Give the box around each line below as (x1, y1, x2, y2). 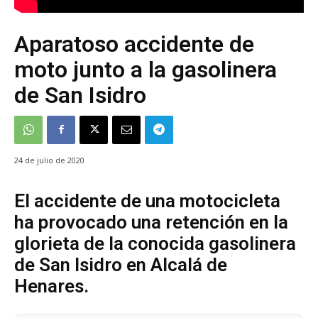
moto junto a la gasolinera (14, 55, 277, 83)
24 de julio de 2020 (14, 154, 84, 165)
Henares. (14, 275, 89, 297)
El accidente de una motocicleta (14, 190, 280, 212)
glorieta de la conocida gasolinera (14, 232, 296, 254)
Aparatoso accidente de (14, 30, 254, 57)
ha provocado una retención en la (14, 211, 288, 233)
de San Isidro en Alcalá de (14, 253, 227, 275)
